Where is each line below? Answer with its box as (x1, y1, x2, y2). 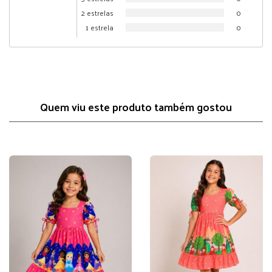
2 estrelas (81, 6, 114, 19)
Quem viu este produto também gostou (40, 97, 232, 117)
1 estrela (86, 21, 114, 34)
